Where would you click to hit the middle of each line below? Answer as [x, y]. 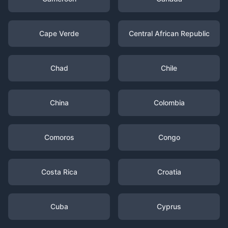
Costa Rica [59, 172]
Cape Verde [59, 33]
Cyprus [169, 206]
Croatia [169, 172]
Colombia [169, 103]
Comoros [59, 137]
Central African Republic [169, 33]
